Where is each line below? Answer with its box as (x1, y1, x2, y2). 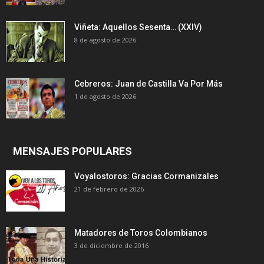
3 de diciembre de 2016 (74, 240, 148, 250)
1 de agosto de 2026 (74, 91, 136, 101)
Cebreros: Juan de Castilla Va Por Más (74, 78, 223, 88)
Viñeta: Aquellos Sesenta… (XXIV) (74, 22, 202, 32)
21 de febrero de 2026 (74, 184, 144, 193)
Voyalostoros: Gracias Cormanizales (74, 171, 219, 181)
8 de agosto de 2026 (74, 35, 136, 44)
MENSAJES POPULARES (13, 144, 132, 157)
